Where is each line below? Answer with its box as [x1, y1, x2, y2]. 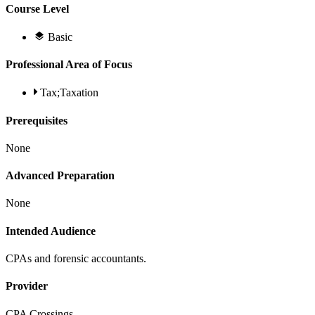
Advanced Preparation [6, 169, 115, 182]
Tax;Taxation [40, 86, 98, 99]
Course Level [6, 2, 69, 15]
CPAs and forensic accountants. [6, 252, 146, 264]
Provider [6, 280, 48, 292]
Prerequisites [6, 114, 67, 127]
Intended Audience [6, 224, 96, 237]
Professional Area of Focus [6, 58, 132, 71]
